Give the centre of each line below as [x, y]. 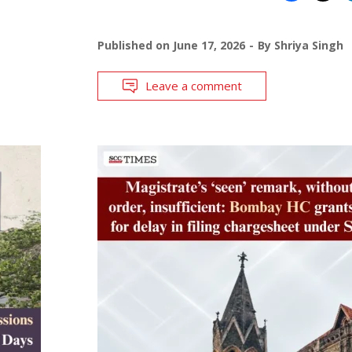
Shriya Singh [308, 45]
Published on [135, 45]
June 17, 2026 [209, 45]
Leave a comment [193, 85]
